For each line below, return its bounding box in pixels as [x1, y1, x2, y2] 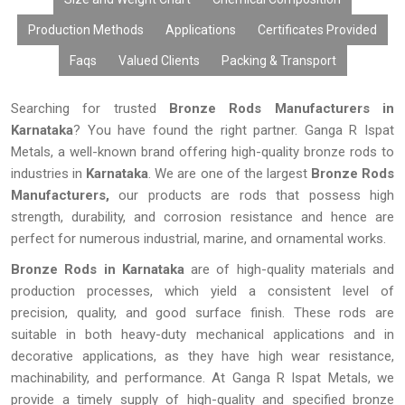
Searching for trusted [11, 100, 156, 117]
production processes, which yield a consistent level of [11, 283, 394, 299]
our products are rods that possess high [109, 187, 394, 203]
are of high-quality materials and [184, 261, 394, 278]
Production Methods [28, 23, 144, 37]
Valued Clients [118, 53, 200, 68]
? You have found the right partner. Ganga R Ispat [73, 122, 394, 138]
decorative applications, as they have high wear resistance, [11, 348, 394, 364]
